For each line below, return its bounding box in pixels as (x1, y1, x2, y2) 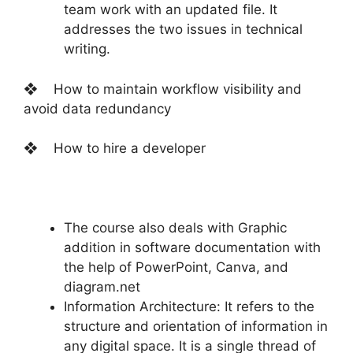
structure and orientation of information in (64, 318, 328, 335)
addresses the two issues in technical (64, 21, 303, 38)
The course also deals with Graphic (64, 220, 287, 236)
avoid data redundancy (24, 100, 171, 117)
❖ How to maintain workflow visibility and (24, 80, 302, 97)
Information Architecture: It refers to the (64, 299, 314, 315)
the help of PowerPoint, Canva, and (64, 259, 288, 276)
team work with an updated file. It (64, 2, 277, 18)
